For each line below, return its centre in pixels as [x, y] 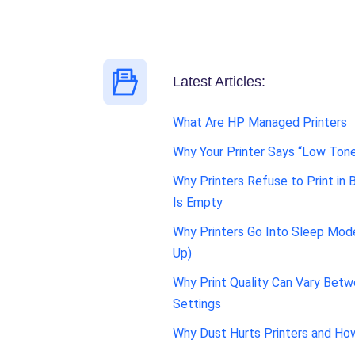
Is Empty [197, 202]
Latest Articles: [219, 82]
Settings [197, 304]
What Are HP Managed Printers [260, 122]
